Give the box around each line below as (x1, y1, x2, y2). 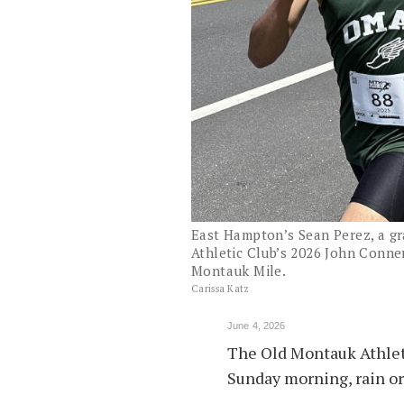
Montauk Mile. (191, 262, 287, 280)
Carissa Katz (191, 282, 250, 296)
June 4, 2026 (227, 320, 286, 332)
